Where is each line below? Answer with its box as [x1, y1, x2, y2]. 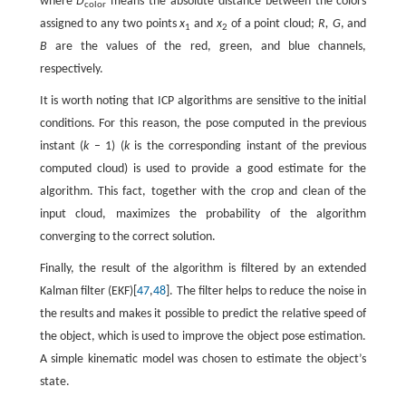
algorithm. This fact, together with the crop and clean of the [39, 185, 367, 198]
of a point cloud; [227, 17, 318, 31]
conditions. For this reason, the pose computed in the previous [39, 117, 367, 130]
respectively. [39, 63, 103, 76]
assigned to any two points [39, 17, 180, 31]
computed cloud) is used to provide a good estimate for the [39, 162, 367, 176]
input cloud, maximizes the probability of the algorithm [39, 208, 367, 221]
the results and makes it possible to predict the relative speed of [39, 307, 367, 321]
